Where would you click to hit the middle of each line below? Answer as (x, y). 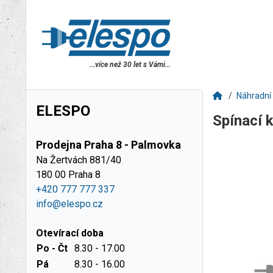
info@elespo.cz (69, 204)
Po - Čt (52, 248)
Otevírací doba (70, 233)
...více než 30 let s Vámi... (130, 65)
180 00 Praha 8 (68, 175)
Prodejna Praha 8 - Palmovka (108, 145)
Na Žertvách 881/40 (79, 160)
